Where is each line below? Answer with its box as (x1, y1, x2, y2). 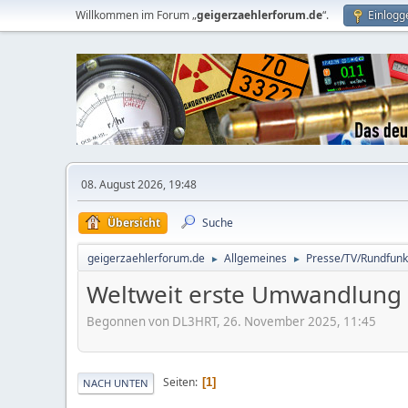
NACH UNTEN (83, 375, 148, 390)
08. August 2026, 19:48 (81, 177, 197, 192)
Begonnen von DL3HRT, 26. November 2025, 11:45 (87, 312, 376, 330)
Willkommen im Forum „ (76, 7, 197, 23)
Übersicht (107, 215, 160, 230)
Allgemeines (224, 250, 287, 266)
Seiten (163, 374, 195, 391)
